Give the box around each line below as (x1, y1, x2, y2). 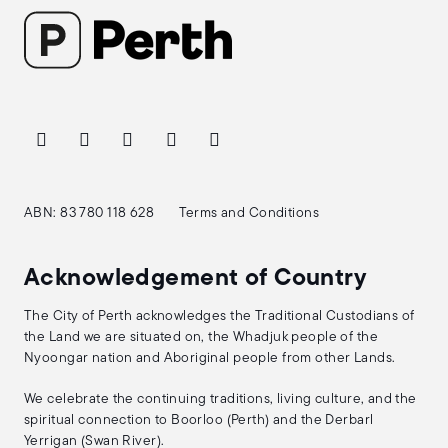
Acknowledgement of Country (24, 267, 367, 291)
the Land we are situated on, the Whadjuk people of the (24, 330, 378, 345)
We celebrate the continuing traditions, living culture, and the (24, 392, 417, 407)
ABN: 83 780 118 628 (24, 206, 155, 221)
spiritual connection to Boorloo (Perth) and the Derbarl (24, 413, 374, 428)
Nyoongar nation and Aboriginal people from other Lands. (24, 351, 396, 366)
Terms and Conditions (178, 206, 320, 221)
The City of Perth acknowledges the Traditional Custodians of (24, 309, 415, 324)
